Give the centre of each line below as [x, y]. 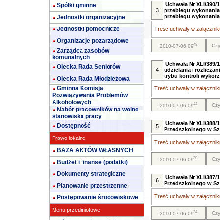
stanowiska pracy [77, 116]
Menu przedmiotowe [76, 210]
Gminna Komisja [80, 88]
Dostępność [74, 126]
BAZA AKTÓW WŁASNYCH [95, 150]
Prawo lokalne [69, 138]
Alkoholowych [72, 102]
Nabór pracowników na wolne [98, 110]
